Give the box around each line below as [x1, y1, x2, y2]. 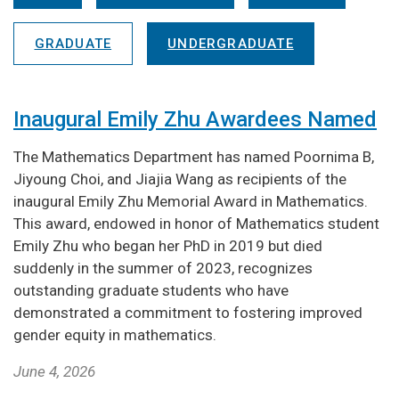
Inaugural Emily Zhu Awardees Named [13, 106, 377, 132]
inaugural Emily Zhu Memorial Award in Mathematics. [13, 191, 371, 210]
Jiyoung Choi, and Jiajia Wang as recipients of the [13, 169, 346, 188]
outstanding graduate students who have [13, 281, 289, 299]
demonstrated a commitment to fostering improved [13, 303, 362, 322]
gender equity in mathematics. [13, 325, 216, 344]
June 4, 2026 [13, 362, 95, 380]
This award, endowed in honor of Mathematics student [13, 214, 379, 232]
